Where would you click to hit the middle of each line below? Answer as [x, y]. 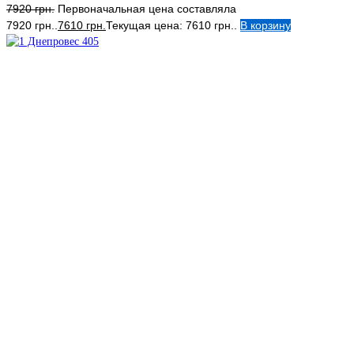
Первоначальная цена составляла [147, 8]
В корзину [265, 25]
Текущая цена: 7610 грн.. [171, 25]
